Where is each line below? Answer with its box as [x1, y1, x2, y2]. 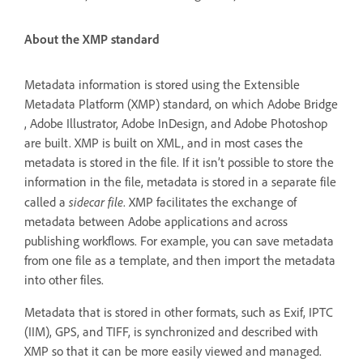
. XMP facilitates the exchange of [123, 194, 297, 210]
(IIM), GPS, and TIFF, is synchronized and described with [24, 323, 318, 340]
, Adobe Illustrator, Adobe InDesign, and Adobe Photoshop [24, 115, 327, 131]
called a [24, 194, 69, 210]
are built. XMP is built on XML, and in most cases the [24, 135, 303, 151]
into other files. [24, 271, 104, 288]
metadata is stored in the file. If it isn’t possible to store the [24, 154, 334, 170]
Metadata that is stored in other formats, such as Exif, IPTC [24, 304, 333, 320]
